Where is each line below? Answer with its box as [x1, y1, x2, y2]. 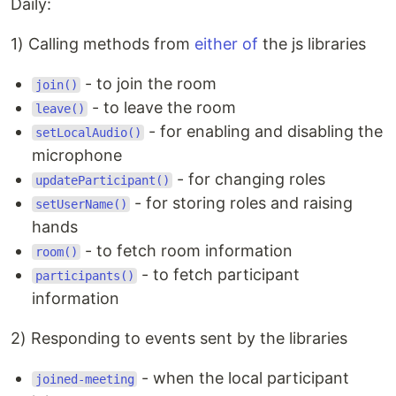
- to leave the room [88, 98, 237, 118]
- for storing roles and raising [130, 194, 354, 213]
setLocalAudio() [34, 126, 141, 141]
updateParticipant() [34, 173, 170, 188]
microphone [32, 146, 122, 165]
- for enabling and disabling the [144, 122, 384, 141]
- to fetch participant [137, 265, 301, 285]
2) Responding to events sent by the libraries [11, 329, 347, 348]
